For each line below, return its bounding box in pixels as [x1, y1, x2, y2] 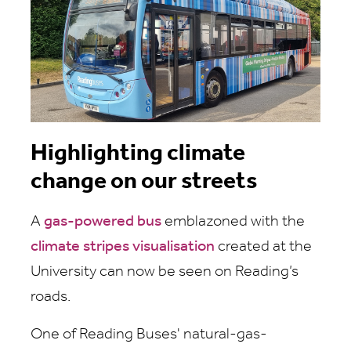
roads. [31, 289, 71, 306]
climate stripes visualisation [31, 239, 215, 255]
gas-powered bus [44, 214, 161, 230]
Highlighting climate [31, 142, 245, 167]
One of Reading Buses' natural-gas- [31, 327, 267, 343]
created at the [215, 239, 312, 255]
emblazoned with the [161, 214, 305, 230]
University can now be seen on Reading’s [31, 264, 299, 280]
